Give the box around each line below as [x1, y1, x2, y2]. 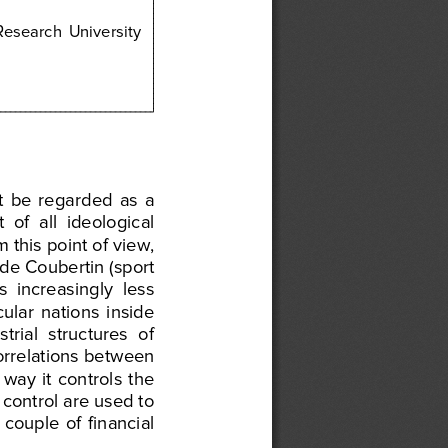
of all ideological [3, 209, 173, 231]
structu [38, 321, 103, 343]
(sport [104, 254, 155, 276]
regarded [31, 187, 113, 209]
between [78, 343, 154, 365]
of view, [87, 232, 155, 254]
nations [33, 299, 100, 321]
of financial [59, 410, 155, 432]
